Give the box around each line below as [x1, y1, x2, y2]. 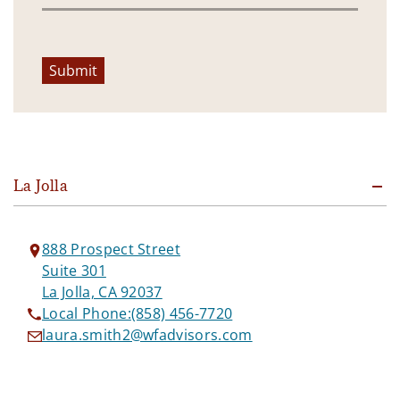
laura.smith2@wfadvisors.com [42, 325, 253, 346]
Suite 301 [42, 261, 106, 281]
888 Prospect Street [42, 239, 181, 260]
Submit [49, 61, 97, 81]
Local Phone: [42, 304, 131, 324]
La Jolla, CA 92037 [42, 282, 162, 303]
